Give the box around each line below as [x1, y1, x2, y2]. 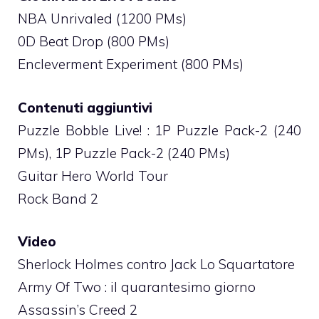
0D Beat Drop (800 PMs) [18, 33, 169, 51]
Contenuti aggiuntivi [18, 98, 152, 116]
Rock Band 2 [18, 189, 98, 207]
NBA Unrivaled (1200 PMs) [18, 10, 187, 28]
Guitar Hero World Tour [18, 167, 168, 184]
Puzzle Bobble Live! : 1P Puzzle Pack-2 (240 [18, 121, 301, 139]
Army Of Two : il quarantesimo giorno [18, 278, 256, 296]
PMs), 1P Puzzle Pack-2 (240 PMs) [18, 144, 230, 162]
